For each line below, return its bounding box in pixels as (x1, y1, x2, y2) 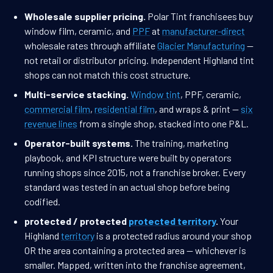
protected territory (129, 215, 216, 227)
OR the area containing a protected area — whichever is (24, 244, 246, 257)
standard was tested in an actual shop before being (24, 181, 230, 193)
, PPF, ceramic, (180, 88, 241, 101)
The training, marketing (133, 137, 229, 149)
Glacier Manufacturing (157, 40, 245, 52)
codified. (24, 196, 60, 208)
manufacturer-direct (162, 25, 245, 37)
